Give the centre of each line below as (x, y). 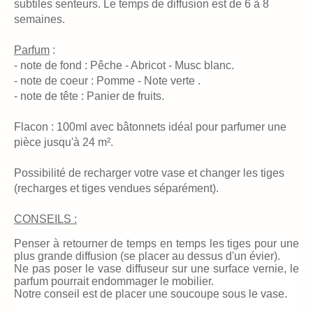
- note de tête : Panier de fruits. (89, 96)
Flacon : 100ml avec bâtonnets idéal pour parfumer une (150, 126)
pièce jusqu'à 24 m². (64, 142)
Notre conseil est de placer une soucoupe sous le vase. (151, 293)
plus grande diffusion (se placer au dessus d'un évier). (147, 256)
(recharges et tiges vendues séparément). (116, 188)
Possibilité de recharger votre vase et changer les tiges (149, 173)
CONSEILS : (45, 219)
